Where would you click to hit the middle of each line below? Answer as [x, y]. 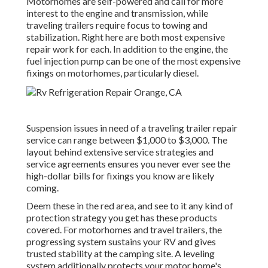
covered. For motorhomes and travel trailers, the [124, 230]
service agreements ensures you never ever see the [128, 164]
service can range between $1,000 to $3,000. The [127, 140]
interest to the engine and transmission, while [117, 13]
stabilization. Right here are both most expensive [126, 37]
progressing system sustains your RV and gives [121, 242]
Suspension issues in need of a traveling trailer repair [132, 128]
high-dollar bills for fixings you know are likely [120, 176]
